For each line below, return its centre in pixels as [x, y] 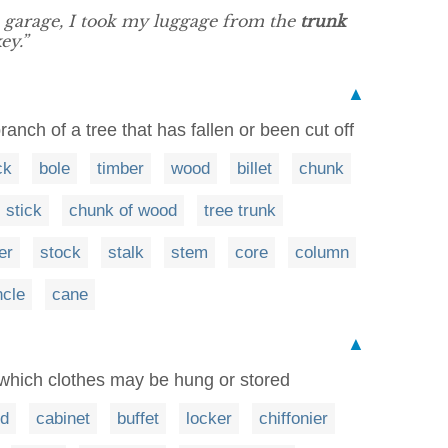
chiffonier [293, 418]
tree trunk [240, 210]
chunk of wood [123, 210]
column [322, 252]
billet [254, 168]
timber [120, 168]
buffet [138, 418]
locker [209, 418]
